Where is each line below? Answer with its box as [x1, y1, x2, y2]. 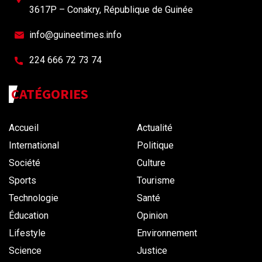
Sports [9, 175, 36, 187]
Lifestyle [9, 227, 46, 239]
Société [9, 157, 40, 169]
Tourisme [137, 175, 175, 187]
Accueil [9, 122, 39, 134]
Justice [137, 245, 167, 257]
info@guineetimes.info [29, 29, 122, 41]
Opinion [137, 210, 168, 222]
